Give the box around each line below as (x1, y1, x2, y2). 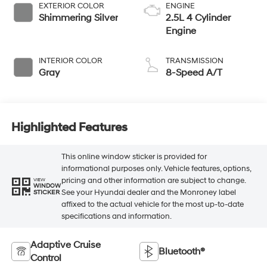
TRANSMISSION (166, 56, 223, 66)
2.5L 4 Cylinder (166, 12, 231, 24)
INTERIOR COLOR (38, 56, 103, 66)
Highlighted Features (11, 120, 128, 135)
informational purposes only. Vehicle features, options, (61, 163, 251, 173)
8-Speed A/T (166, 67, 222, 79)
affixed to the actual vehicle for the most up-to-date (61, 199, 244, 209)
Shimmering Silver (38, 12, 118, 24)
